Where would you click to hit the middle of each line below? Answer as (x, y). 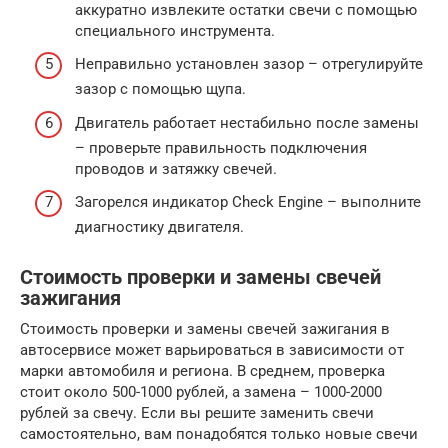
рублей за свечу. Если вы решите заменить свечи (197, 413)
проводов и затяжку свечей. (176, 168)
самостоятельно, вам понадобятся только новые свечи (219, 434)
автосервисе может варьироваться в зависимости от (212, 350)
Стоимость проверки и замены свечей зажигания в (205, 329)
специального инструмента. (175, 30)
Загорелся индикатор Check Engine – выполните (248, 202)
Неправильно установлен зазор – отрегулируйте (249, 64)
